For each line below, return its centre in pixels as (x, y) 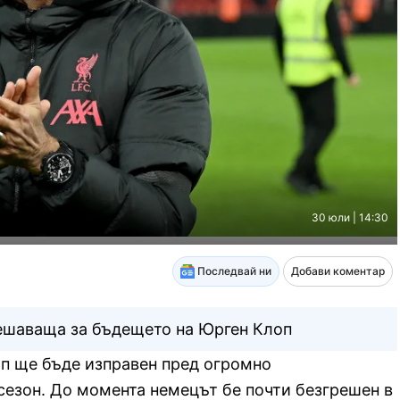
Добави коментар (337, 271)
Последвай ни (233, 271)
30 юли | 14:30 (350, 217)
